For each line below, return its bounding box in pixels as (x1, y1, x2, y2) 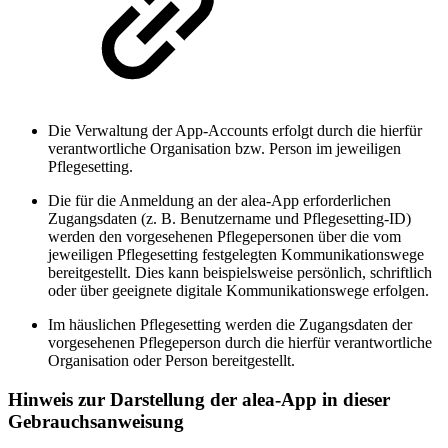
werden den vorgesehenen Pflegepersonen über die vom (48, 227, 401, 245)
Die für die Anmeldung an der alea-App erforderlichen (48, 191, 391, 209)
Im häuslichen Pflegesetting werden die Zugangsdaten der (48, 315, 412, 333)
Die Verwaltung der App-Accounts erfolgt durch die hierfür (48, 121, 422, 139)
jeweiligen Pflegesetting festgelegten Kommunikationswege (48, 245, 424, 263)
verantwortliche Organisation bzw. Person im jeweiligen (48, 139, 401, 157)
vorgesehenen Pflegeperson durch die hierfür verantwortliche (48, 333, 432, 351)
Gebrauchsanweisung (8, 410, 184, 432)
